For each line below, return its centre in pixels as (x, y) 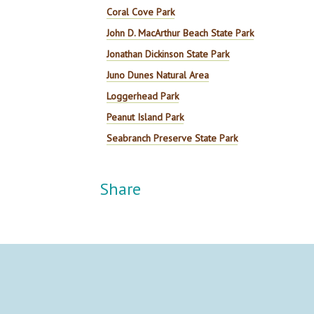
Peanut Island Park (145, 117)
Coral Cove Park (141, 12)
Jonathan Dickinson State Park (168, 54)
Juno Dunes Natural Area (158, 75)
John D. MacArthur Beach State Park (180, 33)
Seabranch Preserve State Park (172, 138)
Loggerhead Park (143, 96)
